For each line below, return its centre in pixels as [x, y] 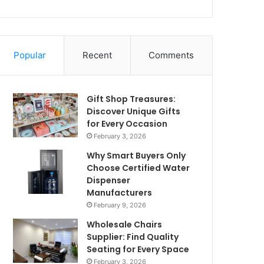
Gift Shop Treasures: [131, 99]
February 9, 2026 [120, 205]
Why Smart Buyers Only [136, 155]
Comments [171, 55]
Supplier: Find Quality [133, 237]
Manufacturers [120, 192]
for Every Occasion [127, 123]
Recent [97, 55]
